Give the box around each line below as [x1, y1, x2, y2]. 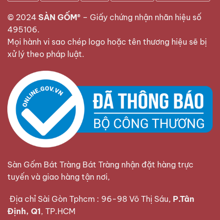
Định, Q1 [7, 206, 41, 217]
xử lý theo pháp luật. [7, 49, 84, 59]
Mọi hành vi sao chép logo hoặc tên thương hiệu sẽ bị [7, 36, 207, 47]
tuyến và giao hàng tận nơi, [7, 171, 112, 182]
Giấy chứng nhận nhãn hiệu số [90, 12, 201, 22]
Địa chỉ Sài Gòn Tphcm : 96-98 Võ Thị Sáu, [7, 194, 173, 204]
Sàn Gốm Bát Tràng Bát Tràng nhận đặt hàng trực [7, 159, 193, 169]
